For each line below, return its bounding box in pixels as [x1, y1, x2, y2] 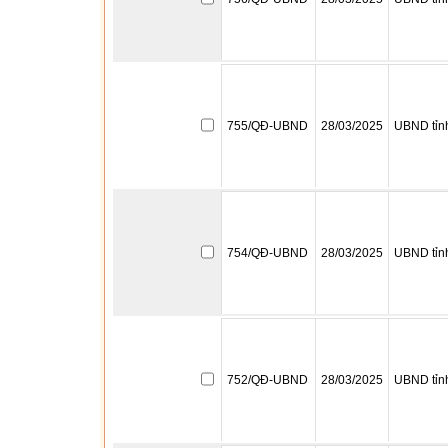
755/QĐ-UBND [227, 119, 308, 133]
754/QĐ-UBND [227, 246, 308, 260]
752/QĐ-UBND [227, 373, 308, 387]
